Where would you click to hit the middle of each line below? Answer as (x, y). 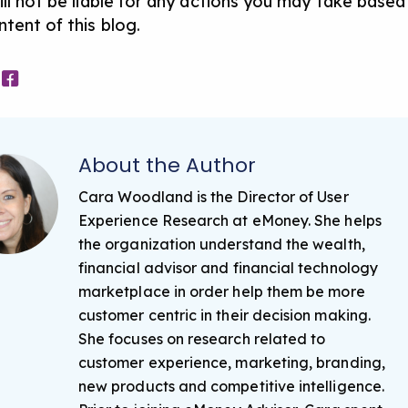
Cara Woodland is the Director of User (214, 197)
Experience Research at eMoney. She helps (230, 220)
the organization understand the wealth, (222, 244)
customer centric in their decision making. (224, 315)
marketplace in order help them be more (222, 291)
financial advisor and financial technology (228, 268)
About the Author (167, 165)
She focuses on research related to (202, 339)
